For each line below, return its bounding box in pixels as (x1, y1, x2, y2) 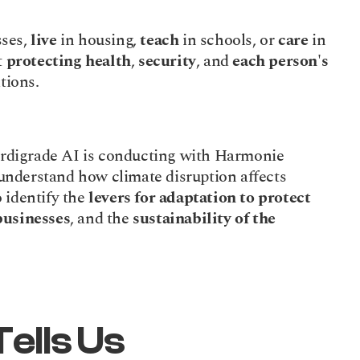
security (138, 49, 196, 73)
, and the (70, 207, 133, 231)
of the (235, 207, 276, 231)
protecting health (6, 49, 131, 73)
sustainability (133, 207, 231, 231)
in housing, (56, 28, 141, 52)
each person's (232, 49, 329, 73)
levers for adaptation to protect (88, 186, 311, 210)
